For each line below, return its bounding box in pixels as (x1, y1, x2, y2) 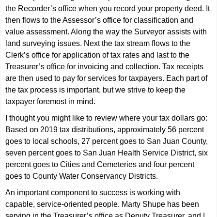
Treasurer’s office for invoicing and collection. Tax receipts (5, 62, 204, 71)
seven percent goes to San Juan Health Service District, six (5, 149, 208, 157)
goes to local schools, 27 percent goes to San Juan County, (5, 137, 208, 145)
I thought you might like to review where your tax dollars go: (5, 114, 208, 122)
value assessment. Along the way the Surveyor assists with (5, 28, 207, 36)
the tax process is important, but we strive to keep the (5, 86, 186, 94)
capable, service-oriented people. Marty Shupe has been (5, 200, 200, 208)
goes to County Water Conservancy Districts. (5, 172, 158, 180)
